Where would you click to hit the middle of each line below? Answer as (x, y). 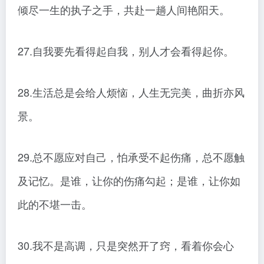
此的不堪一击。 (55, 204)
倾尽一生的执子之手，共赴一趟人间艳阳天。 (124, 10)
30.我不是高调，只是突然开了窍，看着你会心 (126, 245)
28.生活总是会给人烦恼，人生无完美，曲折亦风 (131, 92)
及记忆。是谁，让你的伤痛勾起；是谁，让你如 (129, 181)
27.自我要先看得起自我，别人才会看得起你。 (126, 51)
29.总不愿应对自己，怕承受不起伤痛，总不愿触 (131, 157)
